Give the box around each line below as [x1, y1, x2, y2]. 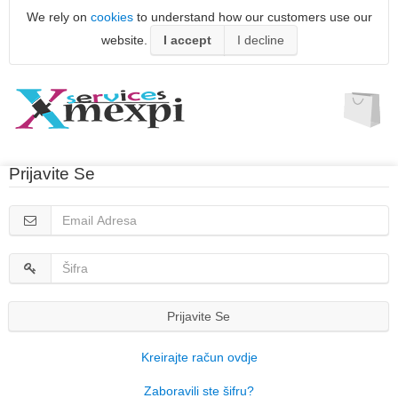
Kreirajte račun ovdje [140, 350, 258, 364]
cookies [90, 10, 133, 24]
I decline [236, 33, 284, 47]
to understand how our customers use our [132, 10, 372, 24]
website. [100, 33, 151, 47]
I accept [163, 33, 211, 47]
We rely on [26, 10, 91, 24]
